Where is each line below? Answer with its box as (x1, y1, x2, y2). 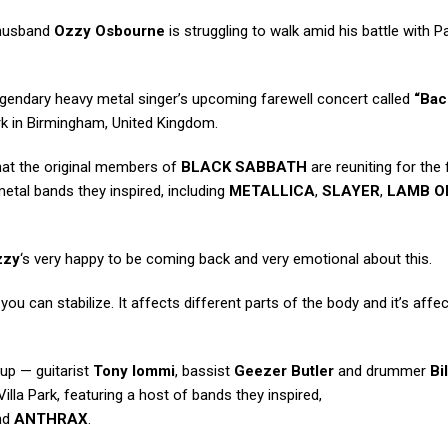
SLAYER (322, 182, 380, 201)
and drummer (334, 362, 430, 381)
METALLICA (229, 182, 315, 201)
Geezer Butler (234, 362, 334, 381)
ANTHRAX (14, 410, 88, 429)
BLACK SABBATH (181, 158, 307, 177)
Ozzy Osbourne (54, 22, 165, 41)
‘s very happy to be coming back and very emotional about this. (20, 250, 432, 269)
